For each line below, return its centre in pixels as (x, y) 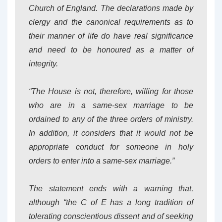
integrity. (43, 64)
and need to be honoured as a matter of (111, 50)
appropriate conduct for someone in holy (111, 147)
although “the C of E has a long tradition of (111, 202)
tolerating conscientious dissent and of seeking (111, 216)
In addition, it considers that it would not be (111, 133)
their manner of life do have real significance (111, 36)
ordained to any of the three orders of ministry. (111, 119)
